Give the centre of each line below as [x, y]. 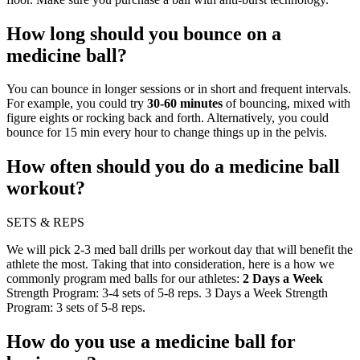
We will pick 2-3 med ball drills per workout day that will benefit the [180, 250]
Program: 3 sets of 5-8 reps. [76, 308]
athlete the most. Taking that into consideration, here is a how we [170, 264]
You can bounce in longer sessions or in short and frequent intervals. [179, 89]
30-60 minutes [185, 104]
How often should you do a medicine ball [173, 167]
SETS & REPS [45, 223]
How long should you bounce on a [144, 33]
